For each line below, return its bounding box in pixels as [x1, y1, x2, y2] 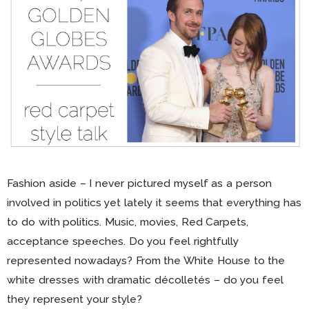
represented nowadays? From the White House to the [7, 254, 286, 268]
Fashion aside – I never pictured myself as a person [7, 177, 272, 190]
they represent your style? [7, 292, 143, 306]
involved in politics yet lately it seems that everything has [7, 196, 302, 210]
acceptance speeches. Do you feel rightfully [7, 235, 239, 248]
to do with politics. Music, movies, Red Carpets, [7, 215, 249, 229]
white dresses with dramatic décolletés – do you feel [7, 273, 284, 287]
